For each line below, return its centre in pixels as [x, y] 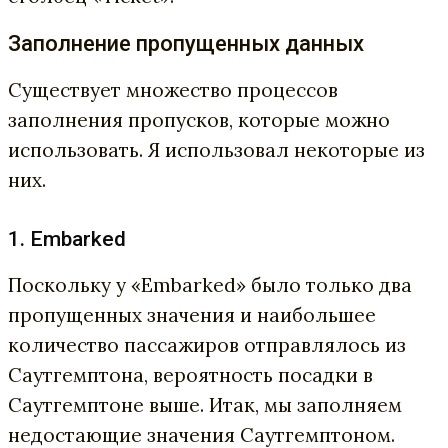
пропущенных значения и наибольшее [192, 314]
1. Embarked [67, 238]
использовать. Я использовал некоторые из [216, 149]
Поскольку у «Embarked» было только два [210, 284]
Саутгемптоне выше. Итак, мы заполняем [205, 404]
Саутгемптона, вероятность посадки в [190, 374]
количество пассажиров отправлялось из [207, 344]
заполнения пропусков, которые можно [199, 119]
